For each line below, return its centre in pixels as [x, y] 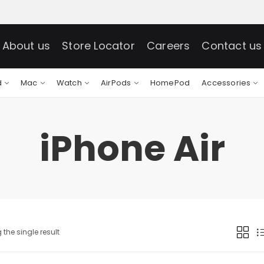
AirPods [116, 82]
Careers [168, 46]
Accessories [226, 82]
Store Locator [98, 46]
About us [26, 46]
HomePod [170, 82]
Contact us [232, 46]
